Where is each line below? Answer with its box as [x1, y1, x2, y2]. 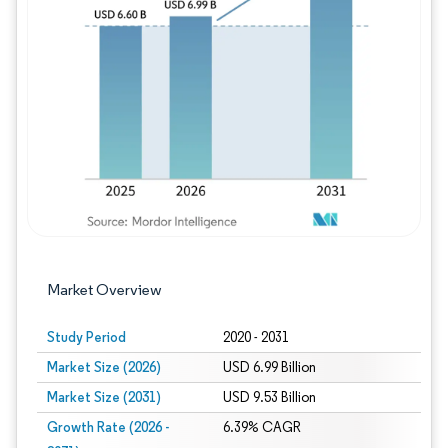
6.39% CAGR [222, 419, 301, 436]
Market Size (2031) [47, 388, 161, 406]
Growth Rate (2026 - [47, 418, 169, 436]
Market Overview [47, 280, 162, 299]
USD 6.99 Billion [222, 359, 316, 376]
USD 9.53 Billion [222, 389, 316, 406]
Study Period [47, 328, 126, 346]
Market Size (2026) [47, 358, 161, 376]
